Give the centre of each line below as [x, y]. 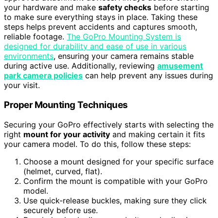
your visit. [22, 85]
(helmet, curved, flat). [63, 171]
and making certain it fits [157, 134]
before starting [180, 8]
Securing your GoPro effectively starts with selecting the [109, 124]
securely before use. [61, 210]
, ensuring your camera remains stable [124, 56]
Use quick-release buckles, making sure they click [115, 200]
